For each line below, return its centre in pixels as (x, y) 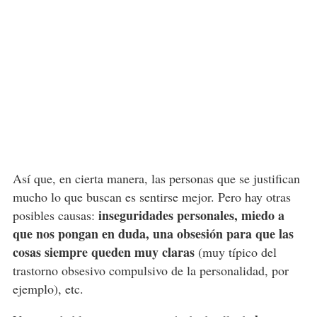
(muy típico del (235, 252)
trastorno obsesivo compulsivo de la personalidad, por (150, 271)
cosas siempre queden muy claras (103, 252)
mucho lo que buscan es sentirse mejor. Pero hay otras (151, 197)
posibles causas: (55, 215)
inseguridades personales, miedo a (191, 215)
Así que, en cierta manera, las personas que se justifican (156, 179)
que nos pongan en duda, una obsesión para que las (153, 234)
